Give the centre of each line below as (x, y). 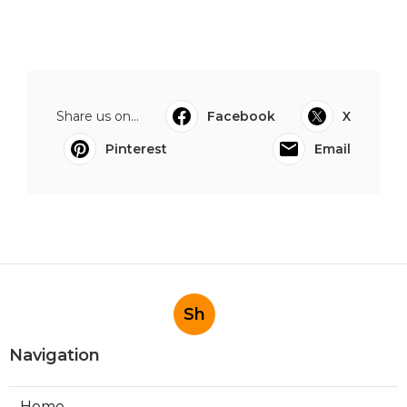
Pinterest (136, 149)
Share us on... (98, 116)
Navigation (55, 355)
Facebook (241, 116)
